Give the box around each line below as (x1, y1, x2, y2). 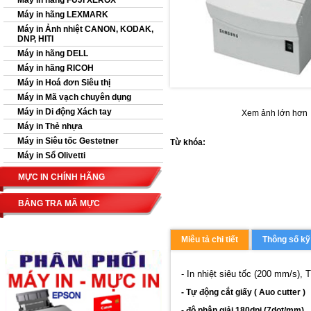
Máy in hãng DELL (17, 49, 88, 58)
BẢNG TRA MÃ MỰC (18, 199, 100, 208)
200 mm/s (257, 268, 297, 279)
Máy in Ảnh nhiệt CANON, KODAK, (17, 24, 153, 34)
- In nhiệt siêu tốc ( (181, 268, 257, 279)
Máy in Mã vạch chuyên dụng (17, 92, 131, 102)
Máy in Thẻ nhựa (17, 121, 83, 131)
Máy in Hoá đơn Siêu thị (17, 78, 110, 87)
